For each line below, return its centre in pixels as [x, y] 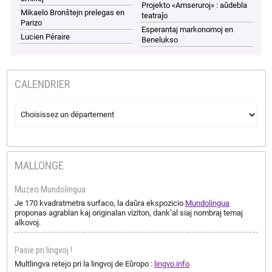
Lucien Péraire [46, 36]
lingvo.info [172, 263]
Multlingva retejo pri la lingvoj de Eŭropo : [85, 263]
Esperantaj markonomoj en [188, 29]
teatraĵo [155, 15]
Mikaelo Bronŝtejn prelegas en [73, 12]
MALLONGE [39, 165]
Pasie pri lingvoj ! [44, 250]
